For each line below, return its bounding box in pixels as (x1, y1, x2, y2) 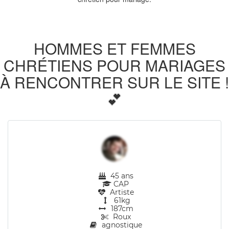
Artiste (108, 188, 134, 197)
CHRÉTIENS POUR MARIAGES (4, 54, 225, 76)
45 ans (108, 171, 133, 180)
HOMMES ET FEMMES (33, 37, 196, 59)
